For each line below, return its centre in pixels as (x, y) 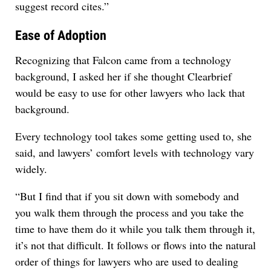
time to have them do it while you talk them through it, (135, 228)
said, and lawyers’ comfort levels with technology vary (135, 152)
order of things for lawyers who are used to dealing (127, 261)
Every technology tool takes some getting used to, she (133, 136)
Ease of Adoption (61, 35)
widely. (31, 168)
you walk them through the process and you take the (129, 212)
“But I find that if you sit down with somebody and (127, 196)
